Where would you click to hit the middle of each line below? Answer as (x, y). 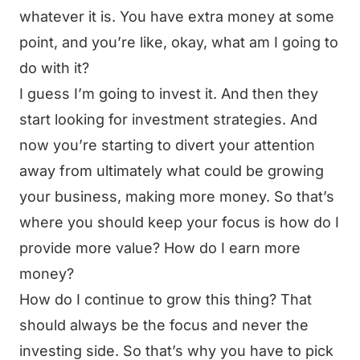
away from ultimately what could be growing (172, 171)
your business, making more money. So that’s (177, 196)
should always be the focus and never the (164, 325)
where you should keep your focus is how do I (179, 222)
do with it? (54, 68)
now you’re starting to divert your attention (167, 145)
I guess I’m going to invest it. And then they (169, 94)
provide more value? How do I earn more (160, 248)
